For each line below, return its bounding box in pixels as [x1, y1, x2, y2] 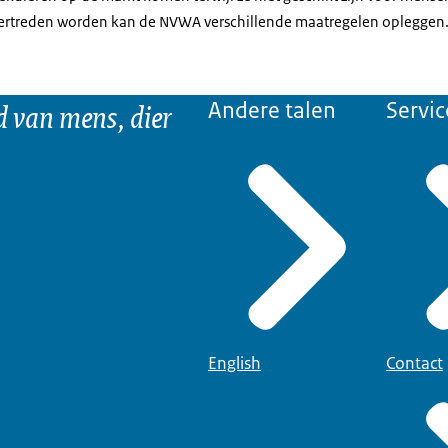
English [208, 351, 261, 374]
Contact [386, 351, 443, 374]
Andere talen [208, 96, 336, 125]
